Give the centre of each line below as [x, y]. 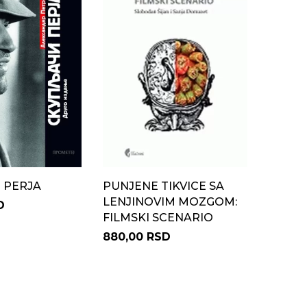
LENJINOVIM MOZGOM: [170, 202]
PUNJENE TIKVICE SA [163, 186]
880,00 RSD [136, 237]
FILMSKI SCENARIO [158, 218]
